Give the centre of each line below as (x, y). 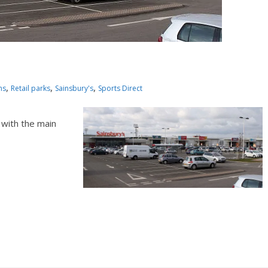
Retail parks (31, 88)
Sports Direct (120, 88)
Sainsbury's (74, 88)
